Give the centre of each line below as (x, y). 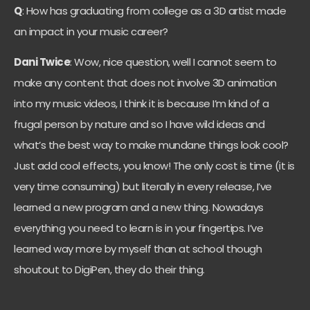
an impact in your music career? (91, 31)
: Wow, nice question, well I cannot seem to (173, 62)
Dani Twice (42, 62)
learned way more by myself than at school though (138, 249)
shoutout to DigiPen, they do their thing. (109, 270)
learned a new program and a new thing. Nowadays (139, 208)
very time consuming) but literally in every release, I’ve (143, 187)
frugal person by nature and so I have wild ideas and (139, 125)
